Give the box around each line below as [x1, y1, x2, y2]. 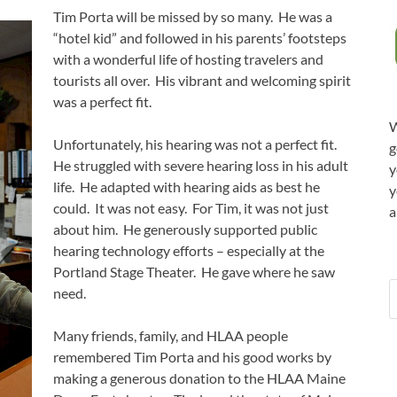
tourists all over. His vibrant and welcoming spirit [53, 72, 351, 90]
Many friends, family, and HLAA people [53, 327, 288, 345]
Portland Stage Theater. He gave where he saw [53, 263, 335, 281]
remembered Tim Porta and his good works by [53, 348, 331, 366]
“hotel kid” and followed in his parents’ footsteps [53, 29, 346, 47]
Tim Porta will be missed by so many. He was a [53, 8, 332, 26]
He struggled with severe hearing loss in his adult [53, 157, 348, 175]
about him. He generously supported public [53, 221, 317, 238]
